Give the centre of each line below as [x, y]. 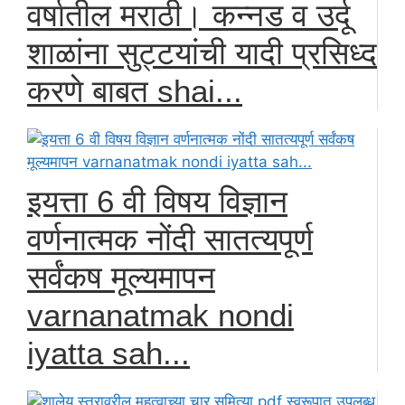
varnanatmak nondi [160, 315]
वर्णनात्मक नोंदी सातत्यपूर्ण [170, 239]
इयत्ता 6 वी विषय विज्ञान [157, 201]
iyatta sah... [108, 353]
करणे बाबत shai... [135, 90]
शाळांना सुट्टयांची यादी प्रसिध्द [202, 52]
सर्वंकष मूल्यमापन [121, 277]
